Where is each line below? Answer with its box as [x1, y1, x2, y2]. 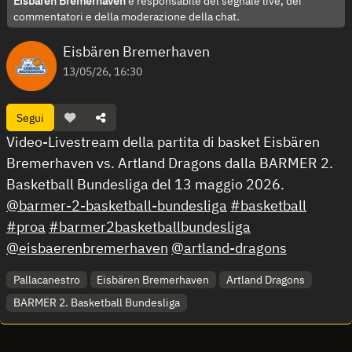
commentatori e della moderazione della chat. [13, 9, 240, 24]
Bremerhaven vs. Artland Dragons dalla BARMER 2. [6, 154, 333, 172]
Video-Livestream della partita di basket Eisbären [6, 133, 320, 151]
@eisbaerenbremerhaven [6, 239, 168, 257]
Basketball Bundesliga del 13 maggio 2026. [6, 175, 284, 193]
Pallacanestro [13, 272, 80, 287]
